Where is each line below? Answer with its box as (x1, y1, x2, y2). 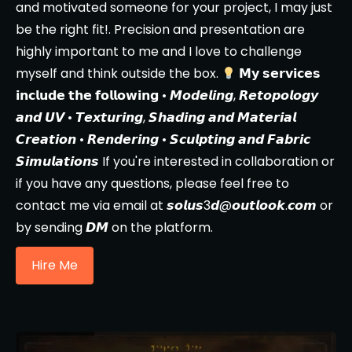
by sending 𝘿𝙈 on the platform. (16, 218, 213, 236)
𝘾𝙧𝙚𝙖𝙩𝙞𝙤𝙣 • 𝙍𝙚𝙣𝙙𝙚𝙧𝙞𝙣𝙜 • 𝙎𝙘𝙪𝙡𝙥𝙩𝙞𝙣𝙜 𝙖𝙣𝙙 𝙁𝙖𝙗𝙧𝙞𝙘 (16, 130, 310, 148)
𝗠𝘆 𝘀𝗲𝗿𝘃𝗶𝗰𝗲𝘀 (236, 64, 321, 82)
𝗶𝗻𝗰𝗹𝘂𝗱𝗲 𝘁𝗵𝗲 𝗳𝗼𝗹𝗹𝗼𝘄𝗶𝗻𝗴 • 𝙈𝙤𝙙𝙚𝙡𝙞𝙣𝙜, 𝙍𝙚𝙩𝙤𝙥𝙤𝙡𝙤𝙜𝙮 (16, 86, 318, 104)
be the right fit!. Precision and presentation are (16, 20, 305, 38)
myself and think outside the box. (16, 64, 222, 82)
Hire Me (31, 256, 78, 274)
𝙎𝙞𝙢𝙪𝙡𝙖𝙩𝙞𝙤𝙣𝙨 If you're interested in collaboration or (16, 152, 335, 170)
